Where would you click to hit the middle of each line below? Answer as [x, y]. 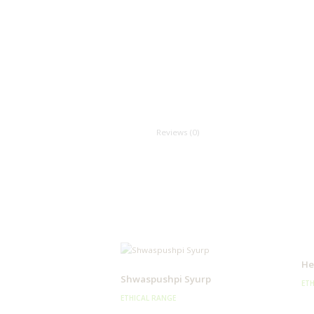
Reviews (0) [178, 132]
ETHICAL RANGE [149, 298]
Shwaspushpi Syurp [166, 279]
